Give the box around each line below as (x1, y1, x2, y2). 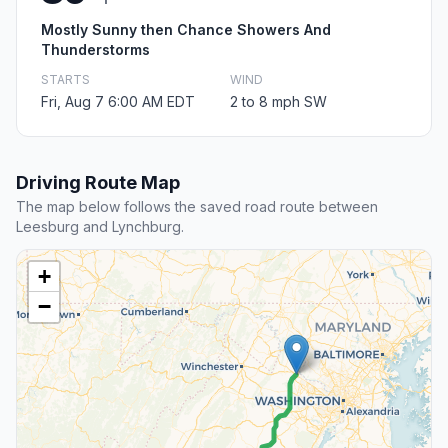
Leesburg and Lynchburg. (16, 218, 184, 236)
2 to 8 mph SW (230, 93, 327, 111)
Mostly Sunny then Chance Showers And (41, 21, 331, 39)
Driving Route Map (16, 172, 180, 194)
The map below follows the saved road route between (16, 198, 378, 216)
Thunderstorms (41, 41, 150, 59)
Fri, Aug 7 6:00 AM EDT (41, 93, 195, 111)
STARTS (41, 72, 90, 88)
